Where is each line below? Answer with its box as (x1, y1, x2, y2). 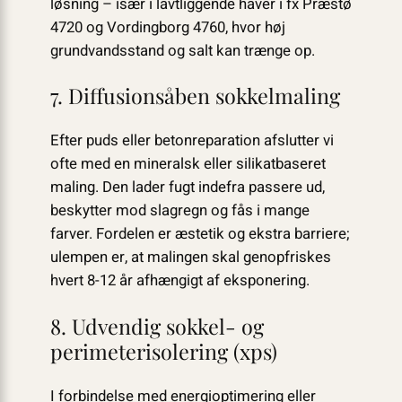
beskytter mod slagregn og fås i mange (49, 199, 310, 223)
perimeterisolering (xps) (49, 336, 277, 365)
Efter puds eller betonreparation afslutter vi (49, 129, 334, 153)
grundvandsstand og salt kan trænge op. (49, 39, 315, 62)
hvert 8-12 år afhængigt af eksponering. (49, 269, 310, 293)
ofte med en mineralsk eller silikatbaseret (49, 153, 326, 176)
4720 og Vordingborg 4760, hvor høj (49, 15, 285, 39)
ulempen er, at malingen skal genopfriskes (49, 246, 331, 269)
